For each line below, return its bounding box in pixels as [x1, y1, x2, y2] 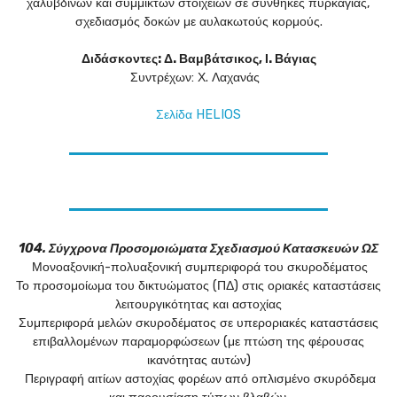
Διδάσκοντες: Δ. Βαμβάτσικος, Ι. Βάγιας [81, 51, 316, 67]
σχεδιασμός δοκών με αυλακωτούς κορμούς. [74, 14, 323, 30]
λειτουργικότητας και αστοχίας [115, 297, 282, 313]
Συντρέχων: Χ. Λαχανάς [130, 70, 267, 86]
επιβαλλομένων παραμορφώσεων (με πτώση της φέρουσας [33, 334, 364, 350]
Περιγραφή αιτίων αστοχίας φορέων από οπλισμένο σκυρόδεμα [21, 371, 376, 387]
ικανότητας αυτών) [146, 353, 251, 369]
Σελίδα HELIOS [156, 107, 241, 123]
